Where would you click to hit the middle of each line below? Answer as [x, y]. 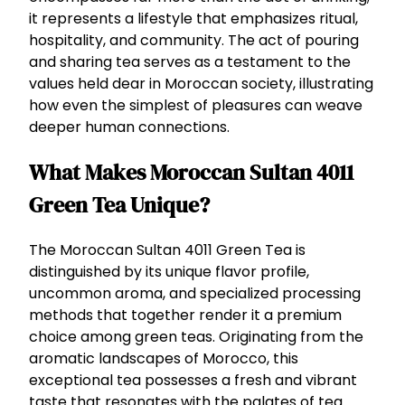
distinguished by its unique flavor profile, [169, 271]
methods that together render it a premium [185, 315]
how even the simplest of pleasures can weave [196, 105]
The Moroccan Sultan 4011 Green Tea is [167, 250]
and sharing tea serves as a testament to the [190, 61]
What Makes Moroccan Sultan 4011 [191, 172]
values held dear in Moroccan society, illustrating [201, 83]
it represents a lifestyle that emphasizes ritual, [193, 18]
